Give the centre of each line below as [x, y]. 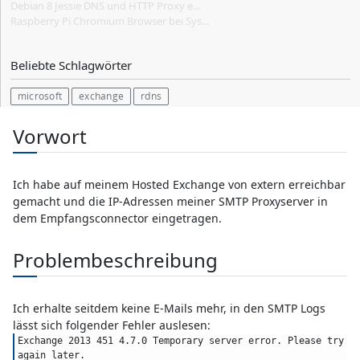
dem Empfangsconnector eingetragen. [117, 219]
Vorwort [50, 137]
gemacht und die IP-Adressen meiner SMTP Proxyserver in [170, 202]
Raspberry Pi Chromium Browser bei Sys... [110, 21]
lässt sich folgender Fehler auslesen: [112, 325]
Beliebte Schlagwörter [71, 65]
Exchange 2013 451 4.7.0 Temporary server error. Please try [181, 341]
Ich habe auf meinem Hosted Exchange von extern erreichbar [179, 185]
